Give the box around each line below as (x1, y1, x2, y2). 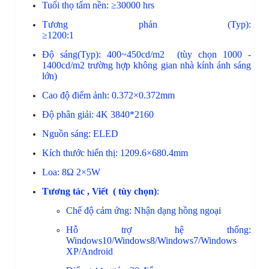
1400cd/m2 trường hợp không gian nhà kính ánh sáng (42, 59, 251, 70)
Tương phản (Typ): (42, 19, 251, 29)
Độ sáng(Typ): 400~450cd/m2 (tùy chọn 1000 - (42, 49, 251, 59)
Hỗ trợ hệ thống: (66, 224, 251, 235)
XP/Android (66, 246, 197, 256)
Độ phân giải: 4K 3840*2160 (42, 109, 175, 119)
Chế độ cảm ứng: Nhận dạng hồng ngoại (66, 205, 233, 216)
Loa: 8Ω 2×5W (42, 166, 168, 177)
